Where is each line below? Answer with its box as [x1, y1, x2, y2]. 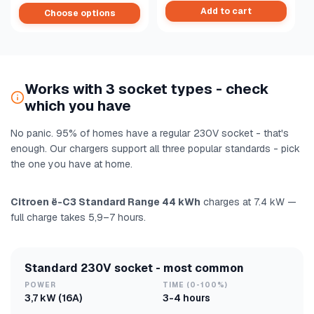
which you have [25, 97, 131, 116]
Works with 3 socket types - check [25, 80, 269, 99]
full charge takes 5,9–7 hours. [11, 211, 146, 224]
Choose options [43, 8, 116, 20]
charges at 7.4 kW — [200, 196, 296, 209]
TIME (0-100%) [163, 280, 228, 290]
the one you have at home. [11, 158, 132, 171]
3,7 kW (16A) [25, 292, 82, 305]
